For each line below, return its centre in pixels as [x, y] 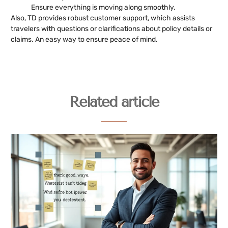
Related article [114, 102]
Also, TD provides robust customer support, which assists [103, 18]
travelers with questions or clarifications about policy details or [111, 28]
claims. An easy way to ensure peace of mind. [84, 39]
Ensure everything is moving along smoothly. [103, 7]
